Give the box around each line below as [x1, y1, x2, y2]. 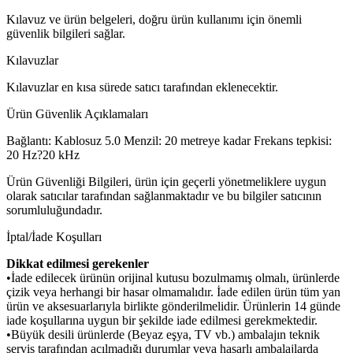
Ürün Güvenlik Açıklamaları [6, 106, 148, 121]
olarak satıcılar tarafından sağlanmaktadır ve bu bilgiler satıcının [6, 188, 321, 203]
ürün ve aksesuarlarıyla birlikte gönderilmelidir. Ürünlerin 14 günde [6, 299, 340, 313]
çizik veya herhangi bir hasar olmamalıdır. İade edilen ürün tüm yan [6, 284, 340, 299]
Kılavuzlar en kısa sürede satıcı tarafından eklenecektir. [6, 80, 278, 94]
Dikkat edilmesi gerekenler [6, 256, 149, 270]
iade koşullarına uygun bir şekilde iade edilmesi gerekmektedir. [6, 313, 318, 327]
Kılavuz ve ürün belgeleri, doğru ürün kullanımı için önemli [6, 12, 302, 26]
